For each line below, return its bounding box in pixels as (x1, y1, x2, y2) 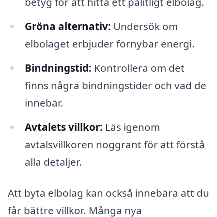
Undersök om (110, 19, 178, 33)
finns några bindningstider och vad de (24, 78, 206, 92)
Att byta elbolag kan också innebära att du (8, 186, 209, 200)
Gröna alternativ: (24, 19, 111, 33)
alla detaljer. (24, 155, 82, 169)
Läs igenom (102, 120, 160, 134)
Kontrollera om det (91, 61, 185, 75)
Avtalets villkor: (24, 120, 103, 134)
